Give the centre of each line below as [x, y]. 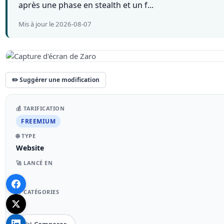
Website [30, 147]
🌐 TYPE [26, 135]
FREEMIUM [38, 121]
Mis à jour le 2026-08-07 [55, 24]
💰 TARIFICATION [40, 108]
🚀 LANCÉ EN [34, 162]
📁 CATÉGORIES [38, 191]
